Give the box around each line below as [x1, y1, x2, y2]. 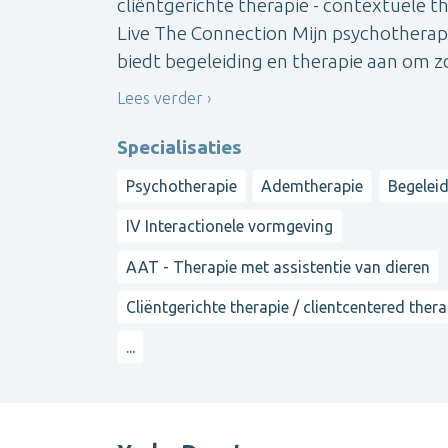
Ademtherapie [261, 176, 364, 195]
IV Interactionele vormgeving [126, 217, 333, 236]
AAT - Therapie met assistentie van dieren [126, 257, 430, 276]
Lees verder [117, 89, 203, 108]
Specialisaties [117, 135, 242, 158]
